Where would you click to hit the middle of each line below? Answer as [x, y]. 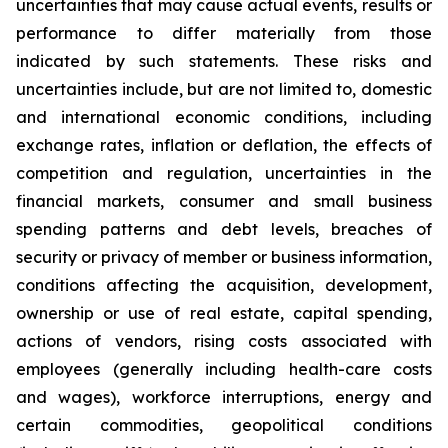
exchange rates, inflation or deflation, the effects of [224, 145]
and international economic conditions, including [224, 117]
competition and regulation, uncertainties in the [224, 173]
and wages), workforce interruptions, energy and [224, 397]
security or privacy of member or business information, [224, 257]
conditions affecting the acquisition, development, [224, 285]
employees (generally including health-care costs [224, 369]
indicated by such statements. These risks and [224, 61]
